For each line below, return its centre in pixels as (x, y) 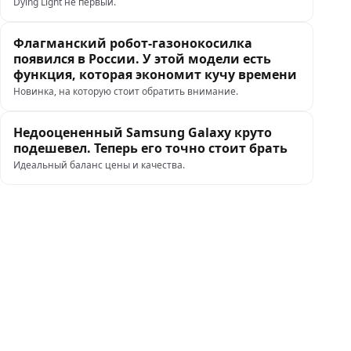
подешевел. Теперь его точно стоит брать (152, 148)
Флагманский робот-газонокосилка (133, 43)
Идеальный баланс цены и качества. (99, 165)
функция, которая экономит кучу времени (155, 74)
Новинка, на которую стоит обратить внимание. (126, 91)
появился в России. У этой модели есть (142, 59)
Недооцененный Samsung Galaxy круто (143, 132)
